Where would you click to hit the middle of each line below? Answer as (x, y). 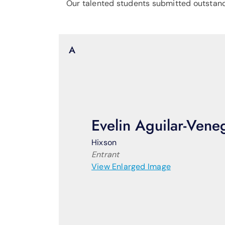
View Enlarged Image (131, 167)
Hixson (104, 143)
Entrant (105, 155)
